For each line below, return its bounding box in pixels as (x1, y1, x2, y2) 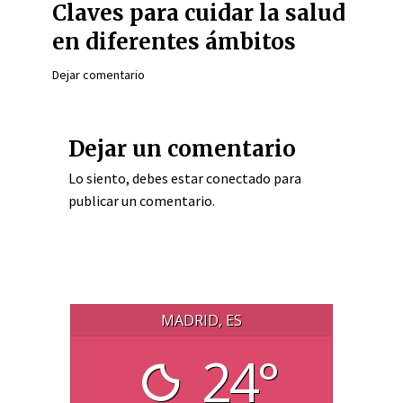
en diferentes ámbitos (52, 28, 296, 56)
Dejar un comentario (68, 135, 296, 163)
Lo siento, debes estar (68, 169, 206, 187)
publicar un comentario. (68, 192, 215, 210)
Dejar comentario (52, 67, 145, 83)
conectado (206, 169, 271, 187)
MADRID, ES (161, 309, 242, 330)
